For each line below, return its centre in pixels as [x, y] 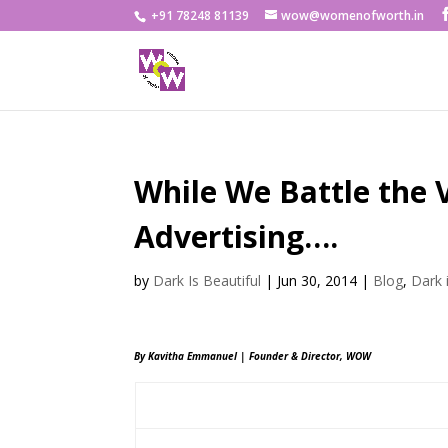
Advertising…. [236, 236]
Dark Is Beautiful [207, 280]
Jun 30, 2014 [317, 280]
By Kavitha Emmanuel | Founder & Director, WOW [253, 356]
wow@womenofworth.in [353, 15]
